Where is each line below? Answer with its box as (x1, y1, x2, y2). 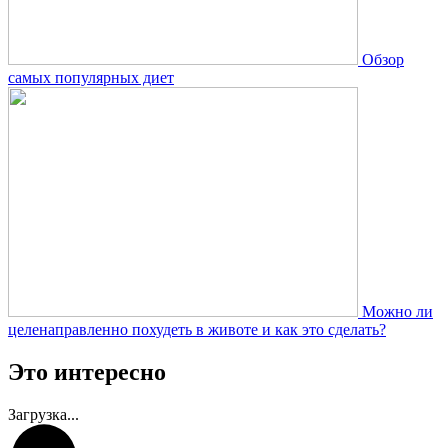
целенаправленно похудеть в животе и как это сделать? (8, 320, 386, 338)
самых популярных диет (8, 68, 174, 86)
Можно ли (362, 302, 433, 320)
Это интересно (8, 358, 166, 385)
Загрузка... (8, 405, 79, 423)
